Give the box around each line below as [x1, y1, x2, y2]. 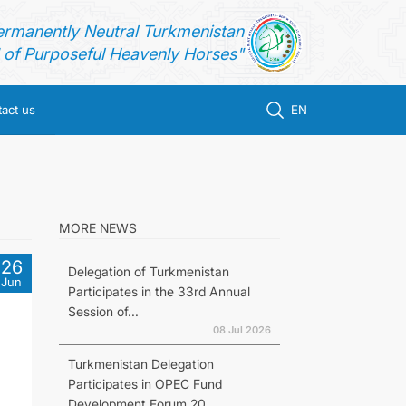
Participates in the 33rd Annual [67, 284, 250, 299]
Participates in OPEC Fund [67, 376, 222, 391]
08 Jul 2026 [212, 324, 271, 336]
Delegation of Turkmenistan [67, 264, 229, 279]
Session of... [67, 304, 139, 319]
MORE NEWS [58, 220, 137, 236]
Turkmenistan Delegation [67, 356, 214, 372]
